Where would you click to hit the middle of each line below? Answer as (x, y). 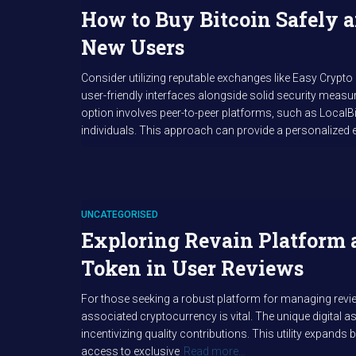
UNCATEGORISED (120, 215)
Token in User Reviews (192, 268)
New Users (133, 47)
